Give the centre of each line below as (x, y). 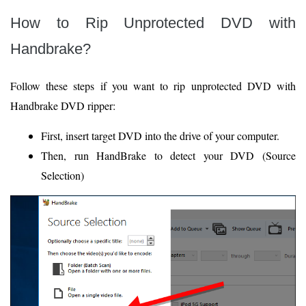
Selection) (62, 176)
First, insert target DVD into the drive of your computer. (160, 136)
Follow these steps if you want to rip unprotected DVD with (153, 86)
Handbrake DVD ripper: (63, 106)
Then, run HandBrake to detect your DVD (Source (168, 156)
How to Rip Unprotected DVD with (153, 23)
